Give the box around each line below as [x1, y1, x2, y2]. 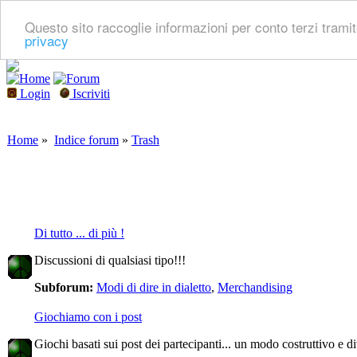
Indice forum [54, 133, 119, 147]
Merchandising [218, 280, 292, 294]
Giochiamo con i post [34, 310, 142, 324]
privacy [25, 29, 69, 50]
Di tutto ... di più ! [34, 226, 124, 240]
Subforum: [34, 280, 96, 294]
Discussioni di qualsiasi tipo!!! [34, 253, 186, 267]
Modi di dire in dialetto [96, 280, 211, 294]
